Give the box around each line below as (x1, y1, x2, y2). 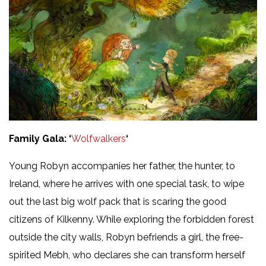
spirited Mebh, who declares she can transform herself (9, 249, 245, 261)
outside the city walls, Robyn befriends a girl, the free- (9, 231, 243, 243)
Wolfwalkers (71, 132, 126, 144)
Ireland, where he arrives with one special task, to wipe (9, 178, 244, 189)
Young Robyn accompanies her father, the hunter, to (9, 160, 235, 172)
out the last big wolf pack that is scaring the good (9, 195, 226, 207)
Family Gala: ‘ (9, 132, 71, 144)
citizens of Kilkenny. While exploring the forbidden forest (9, 213, 254, 225)
